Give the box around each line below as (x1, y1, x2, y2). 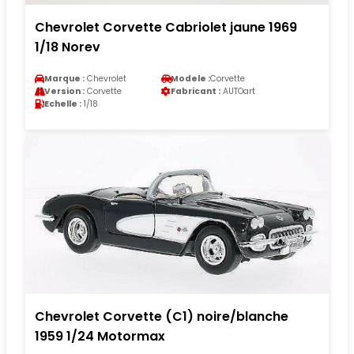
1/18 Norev (35, 37, 100, 56)
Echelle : (44, 97, 81, 110)
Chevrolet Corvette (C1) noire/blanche (35, 307, 288, 326)
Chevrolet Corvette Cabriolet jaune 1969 (35, 17, 297, 36)
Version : (44, 85, 85, 97)
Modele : (171, 72, 210, 85)
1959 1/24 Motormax (35, 326, 165, 345)
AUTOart (220, 85, 255, 97)
